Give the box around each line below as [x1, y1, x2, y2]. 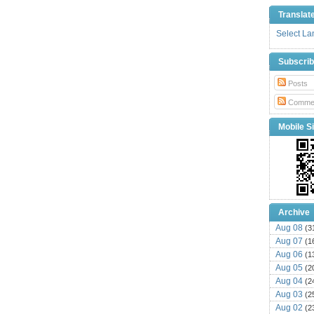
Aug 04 [275, 275, 303, 286]
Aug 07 [275, 235, 303, 246]
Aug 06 [275, 249, 303, 259]
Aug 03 [275, 289, 303, 299]
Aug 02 [275, 302, 303, 313]
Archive [278, 207, 310, 217]
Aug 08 [275, 222, 303, 233]
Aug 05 [275, 262, 303, 273]
